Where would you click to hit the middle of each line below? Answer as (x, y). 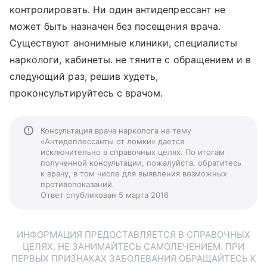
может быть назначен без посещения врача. (115, 26)
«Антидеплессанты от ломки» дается (112, 141)
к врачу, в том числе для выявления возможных (134, 173)
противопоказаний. (77, 184)
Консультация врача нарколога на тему (116, 131)
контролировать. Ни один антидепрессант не (117, 10)
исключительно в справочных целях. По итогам (133, 152)
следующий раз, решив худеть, (84, 76)
